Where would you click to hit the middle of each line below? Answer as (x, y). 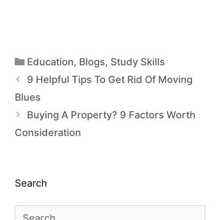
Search (31, 183)
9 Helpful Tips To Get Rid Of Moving (110, 79)
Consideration (48, 132)
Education (50, 62)
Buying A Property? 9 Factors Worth (111, 115)
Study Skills (138, 62)
